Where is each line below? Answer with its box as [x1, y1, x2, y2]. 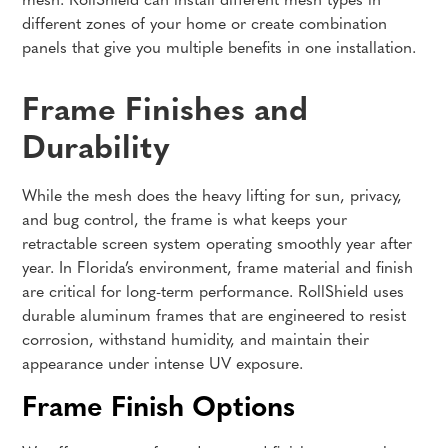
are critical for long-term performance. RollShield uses [22, 285, 405, 301]
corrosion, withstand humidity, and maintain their [22, 333, 370, 349]
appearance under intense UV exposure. [22, 357, 304, 373]
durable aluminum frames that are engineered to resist [22, 309, 407, 325]
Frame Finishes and [22, 96, 309, 128]
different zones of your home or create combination [22, 17, 388, 33]
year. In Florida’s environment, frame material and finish [22, 261, 414, 277]
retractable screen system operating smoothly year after [22, 237, 413, 253]
